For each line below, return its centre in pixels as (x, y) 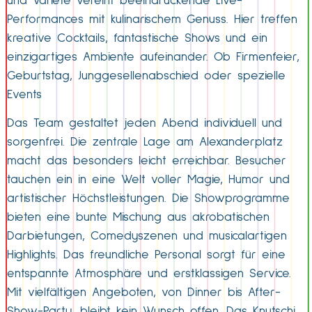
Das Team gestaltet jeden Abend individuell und (145, 124)
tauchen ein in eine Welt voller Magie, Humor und (148, 180)
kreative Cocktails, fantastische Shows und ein (137, 38)
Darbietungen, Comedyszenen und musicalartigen (147, 236)
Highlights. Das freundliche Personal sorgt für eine (146, 255)
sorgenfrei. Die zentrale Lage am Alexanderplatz (145, 142)
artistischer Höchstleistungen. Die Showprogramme (148, 199)
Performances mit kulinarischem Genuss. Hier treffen (152, 19)
